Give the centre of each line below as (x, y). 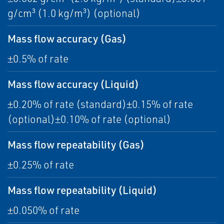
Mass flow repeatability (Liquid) (82, 190)
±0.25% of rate (41, 165)
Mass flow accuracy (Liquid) (73, 84)
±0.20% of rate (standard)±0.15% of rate (100, 104)
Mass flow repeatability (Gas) (76, 144)
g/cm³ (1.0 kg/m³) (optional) (74, 13)
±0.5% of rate (38, 59)
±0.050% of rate (43, 210)
